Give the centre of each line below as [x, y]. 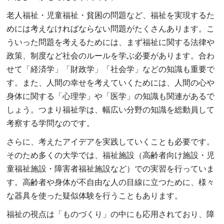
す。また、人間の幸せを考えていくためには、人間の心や [111, 83]
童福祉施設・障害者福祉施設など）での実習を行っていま [111, 169]
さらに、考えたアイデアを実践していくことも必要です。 [111, 142]
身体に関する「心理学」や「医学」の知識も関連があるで [111, 96]
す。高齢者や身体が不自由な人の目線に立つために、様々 [111, 182]
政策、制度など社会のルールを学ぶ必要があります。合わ [111, 56]
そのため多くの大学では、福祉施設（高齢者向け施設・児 [111, 155]
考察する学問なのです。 [51, 123]
